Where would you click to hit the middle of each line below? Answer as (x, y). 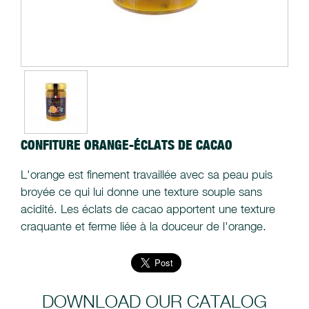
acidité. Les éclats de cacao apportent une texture (148, 209)
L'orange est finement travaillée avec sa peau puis (147, 175)
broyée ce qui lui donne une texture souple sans (141, 192)
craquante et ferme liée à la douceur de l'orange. (143, 227)
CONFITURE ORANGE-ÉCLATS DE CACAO (127, 145)
